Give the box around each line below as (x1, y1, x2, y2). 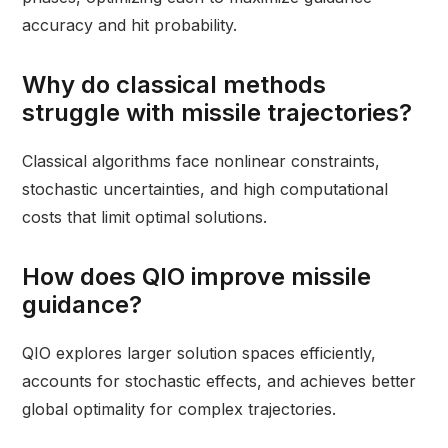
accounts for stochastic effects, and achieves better (22, 371, 417, 392)
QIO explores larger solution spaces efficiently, (22, 343, 377, 364)
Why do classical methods (22, 70, 327, 100)
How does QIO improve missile (22, 262, 372, 292)
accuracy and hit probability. (22, 15, 238, 36)
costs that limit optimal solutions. (22, 207, 268, 228)
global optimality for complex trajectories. (22, 399, 337, 420)
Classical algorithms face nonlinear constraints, (22, 151, 381, 172)
